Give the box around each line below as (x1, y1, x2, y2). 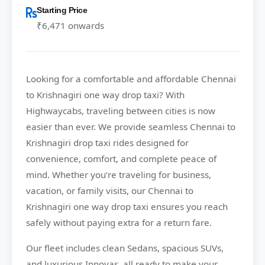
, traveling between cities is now (82, 105, 215, 117)
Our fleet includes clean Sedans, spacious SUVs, (26, 242, 224, 254)
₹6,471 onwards (37, 20, 104, 32)
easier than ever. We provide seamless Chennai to (26, 121, 235, 133)
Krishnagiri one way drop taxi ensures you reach (26, 201, 228, 213)
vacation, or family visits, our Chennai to (26, 185, 193, 197)
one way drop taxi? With (84, 89, 185, 101)
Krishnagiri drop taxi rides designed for (26, 137, 189, 149)
